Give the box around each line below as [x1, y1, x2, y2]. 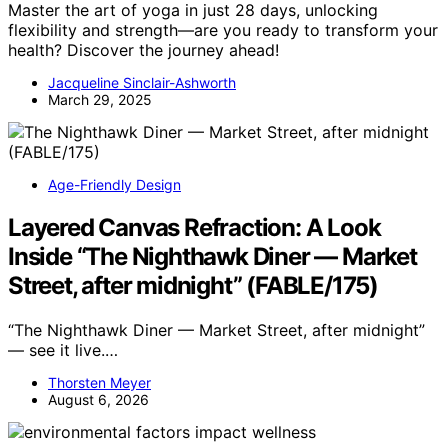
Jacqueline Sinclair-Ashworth [48, 74, 236, 92]
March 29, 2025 [48, 91, 152, 109]
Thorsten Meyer [48, 373, 151, 391]
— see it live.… [8, 339, 118, 360]
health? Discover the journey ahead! [8, 40, 279, 61]
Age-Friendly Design [48, 176, 181, 194]
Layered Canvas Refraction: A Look [8, 213, 381, 242]
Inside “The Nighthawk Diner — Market [8, 242, 417, 271]
